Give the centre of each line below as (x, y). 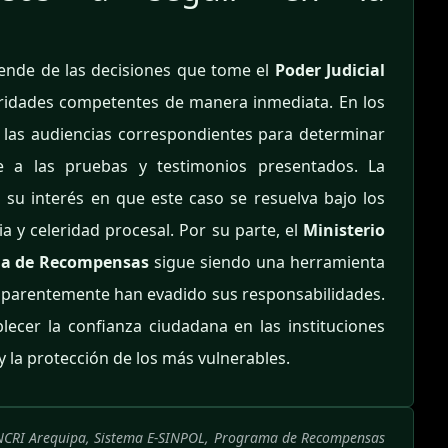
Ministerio (344, 230)
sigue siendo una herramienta (267, 262)
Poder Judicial (330, 70)
